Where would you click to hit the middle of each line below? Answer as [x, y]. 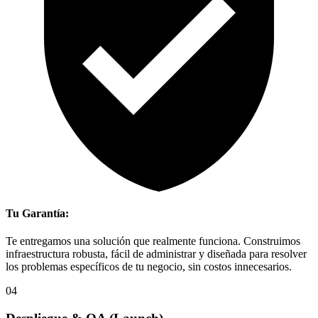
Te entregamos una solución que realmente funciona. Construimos [153, 241]
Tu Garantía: [37, 214]
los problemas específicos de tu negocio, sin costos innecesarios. [149, 267]
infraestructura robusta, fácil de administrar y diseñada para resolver [156, 254]
